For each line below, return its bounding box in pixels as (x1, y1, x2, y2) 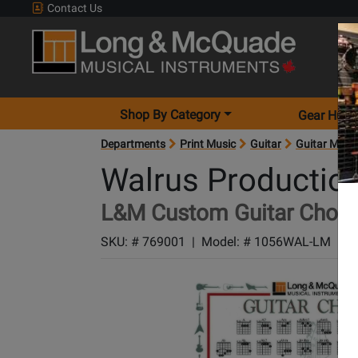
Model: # (201, 234, 254, 249)
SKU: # (101, 234, 142, 249)
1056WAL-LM (254, 234, 331, 249)
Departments (101, 137, 165, 150)
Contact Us (45, 2, 102, 14)
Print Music (180, 137, 236, 150)
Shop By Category (120, 107, 221, 122)
